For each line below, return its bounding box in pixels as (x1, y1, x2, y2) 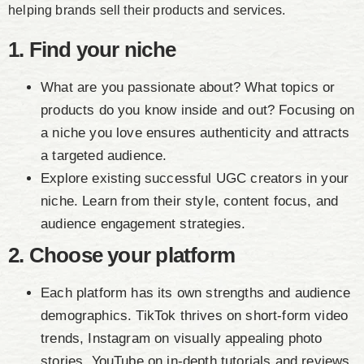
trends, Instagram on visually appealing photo (41, 331, 323, 347)
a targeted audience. (41, 148, 167, 164)
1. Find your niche (8, 37, 175, 63)
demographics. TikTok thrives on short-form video (41, 308, 349, 324)
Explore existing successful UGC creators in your (41, 171, 349, 187)
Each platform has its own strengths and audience (41, 285, 351, 301)
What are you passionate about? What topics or (41, 80, 336, 96)
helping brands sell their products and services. (8, 3, 286, 18)
